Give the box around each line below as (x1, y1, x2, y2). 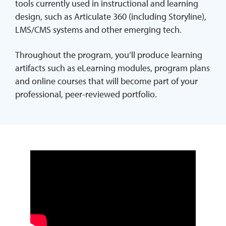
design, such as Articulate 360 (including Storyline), (15, 10, 206, 22)
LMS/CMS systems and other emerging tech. (15, 23, 182, 35)
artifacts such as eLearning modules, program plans (15, 62, 210, 74)
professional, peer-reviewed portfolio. (15, 88, 157, 100)
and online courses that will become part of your (15, 75, 198, 87)
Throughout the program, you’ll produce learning (15, 48, 202, 61)
